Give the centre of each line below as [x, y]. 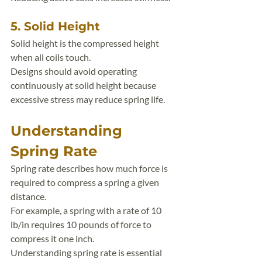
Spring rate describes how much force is [90, 168]
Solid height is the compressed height [86, 43]
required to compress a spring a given [86, 182]
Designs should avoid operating [75, 71]
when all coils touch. [51, 57]
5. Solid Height [55, 26]
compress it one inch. [52, 238]
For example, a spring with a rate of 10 [87, 210]
